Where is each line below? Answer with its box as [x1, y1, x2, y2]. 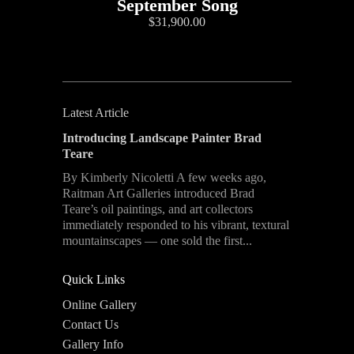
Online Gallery [62, 298, 137, 312]
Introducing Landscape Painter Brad [62, 131, 262, 145]
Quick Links [62, 273, 125, 287]
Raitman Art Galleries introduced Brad [62, 186, 254, 201]
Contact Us [62, 318, 119, 332]
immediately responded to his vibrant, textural [62, 218, 289, 232]
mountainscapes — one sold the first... [62, 234, 252, 248]
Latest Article [62, 106, 129, 120]
